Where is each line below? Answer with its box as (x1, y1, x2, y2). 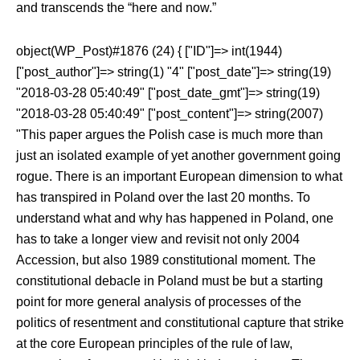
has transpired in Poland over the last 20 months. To (16, 190, 310, 204)
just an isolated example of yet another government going (16, 149, 341, 162)
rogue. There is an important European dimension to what (16, 170, 342, 183)
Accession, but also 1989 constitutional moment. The (16, 253, 316, 267)
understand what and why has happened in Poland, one (16, 211, 333, 225)
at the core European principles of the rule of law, (16, 337, 292, 350)
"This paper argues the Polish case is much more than (16, 128, 323, 141)
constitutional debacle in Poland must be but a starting (16, 274, 323, 288)
